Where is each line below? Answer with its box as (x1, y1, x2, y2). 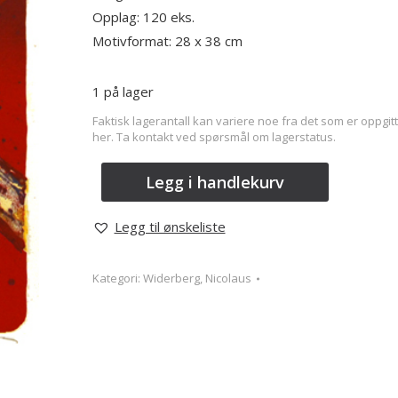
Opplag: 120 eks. (92, 8, 195, 26)
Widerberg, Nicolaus (142, 270, 251, 286)
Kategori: (92, 270, 143, 286)
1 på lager (92, 83, 154, 100)
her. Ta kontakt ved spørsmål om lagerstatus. (92, 129, 336, 145)
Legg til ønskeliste (114, 218, 226, 235)
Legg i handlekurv (145, 171, 284, 193)
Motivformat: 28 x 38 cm (92, 32, 243, 50)
